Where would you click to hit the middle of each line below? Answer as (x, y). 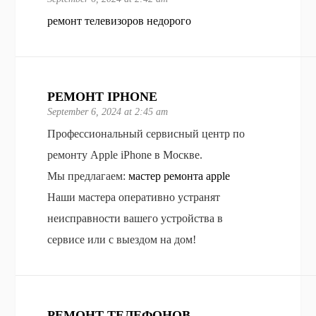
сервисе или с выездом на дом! (122, 239)
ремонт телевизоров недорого (120, 20)
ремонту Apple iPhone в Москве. (125, 154)
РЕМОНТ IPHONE (103, 96)
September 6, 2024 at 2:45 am (108, 111)
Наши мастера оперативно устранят (134, 197)
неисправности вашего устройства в (135, 218)
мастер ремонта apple (180, 176)
